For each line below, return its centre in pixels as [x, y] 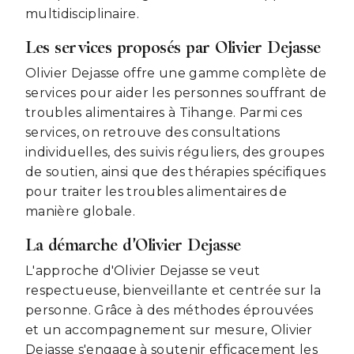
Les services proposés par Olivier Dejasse [173, 47]
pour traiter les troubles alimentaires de [156, 192]
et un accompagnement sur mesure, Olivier [169, 330]
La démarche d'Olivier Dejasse [133, 245]
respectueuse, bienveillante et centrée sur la [173, 291]
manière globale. [81, 212]
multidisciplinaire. [83, 14]
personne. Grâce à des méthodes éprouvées [169, 311]
